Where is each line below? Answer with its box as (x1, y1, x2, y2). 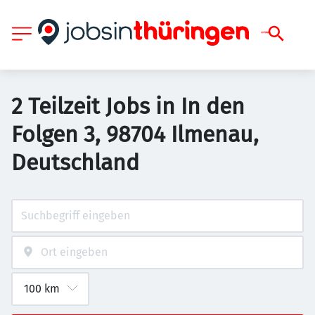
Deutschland (11, 149, 139, 176)
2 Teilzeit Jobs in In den (11, 93, 245, 120)
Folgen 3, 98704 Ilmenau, (11, 121, 259, 148)
